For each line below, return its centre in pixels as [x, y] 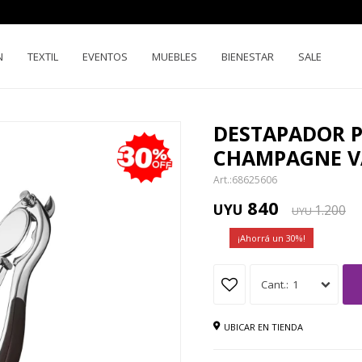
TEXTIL [43, 57]
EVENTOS [105, 57]
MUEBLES [175, 57]
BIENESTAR [248, 57]
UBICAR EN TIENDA [263, 326]
